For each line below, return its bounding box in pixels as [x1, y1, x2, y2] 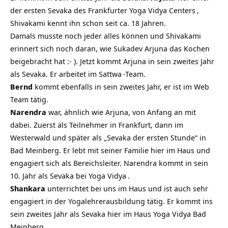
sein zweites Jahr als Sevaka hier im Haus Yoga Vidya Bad [10, 209, 206, 219]
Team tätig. [10, 94, 48, 105]
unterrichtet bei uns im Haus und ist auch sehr [45, 183, 208, 194]
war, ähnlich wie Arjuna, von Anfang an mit [46, 107, 196, 118]
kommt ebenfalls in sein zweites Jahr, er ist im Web [33, 81, 209, 92]
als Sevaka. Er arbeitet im [10, 69, 99, 79]
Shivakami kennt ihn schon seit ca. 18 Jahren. [10, 18, 166, 28]
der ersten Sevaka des [10, 5, 88, 16]
